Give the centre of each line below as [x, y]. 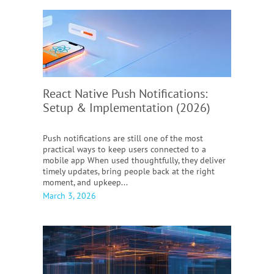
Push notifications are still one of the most [123, 138]
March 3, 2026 [69, 196]
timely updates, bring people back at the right [129, 171]
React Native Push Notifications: [125, 94]
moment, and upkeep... [85, 182]
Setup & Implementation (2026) [127, 108]
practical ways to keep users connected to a [124, 149]
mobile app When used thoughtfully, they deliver [134, 160]
